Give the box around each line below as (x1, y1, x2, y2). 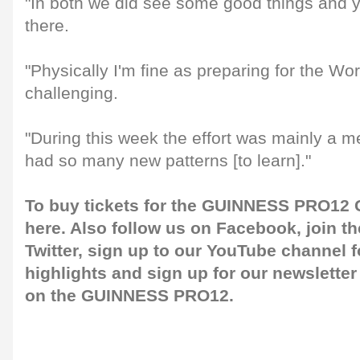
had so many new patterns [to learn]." (25, 151, 311, 170)
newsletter (272, 264, 357, 283)
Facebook (216, 219, 297, 238)
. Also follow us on (61, 219, 211, 238)
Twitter (25, 241, 78, 260)
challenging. (25, 84, 118, 103)
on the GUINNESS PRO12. (25, 286, 234, 305)
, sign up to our (78, 241, 202, 260)
